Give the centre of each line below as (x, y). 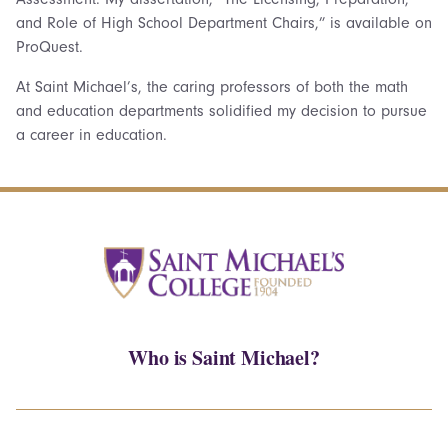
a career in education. (91, 135)
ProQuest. (49, 47)
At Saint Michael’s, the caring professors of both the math (212, 87)
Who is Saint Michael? (224, 357)
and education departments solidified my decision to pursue (221, 111)
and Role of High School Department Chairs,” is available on (224, 23)
